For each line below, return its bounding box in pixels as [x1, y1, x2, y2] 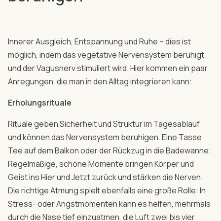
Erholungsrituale [8, 97, 72, 108]
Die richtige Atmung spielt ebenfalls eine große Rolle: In [8, 184, 206, 196]
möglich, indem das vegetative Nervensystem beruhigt [8, 49, 204, 60]
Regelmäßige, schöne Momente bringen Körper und [8, 158, 194, 169]
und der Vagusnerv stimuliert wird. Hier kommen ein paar [8, 62, 208, 74]
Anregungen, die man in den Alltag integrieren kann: [8, 75, 192, 87]
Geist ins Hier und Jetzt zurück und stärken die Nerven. [8, 171, 203, 183]
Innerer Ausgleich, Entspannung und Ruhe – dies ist [8, 36, 191, 47]
